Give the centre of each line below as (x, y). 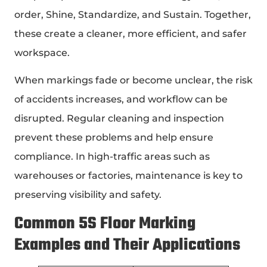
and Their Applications (160, 245)
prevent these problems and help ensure (114, 138)
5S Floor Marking (137, 223)
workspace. (42, 52)
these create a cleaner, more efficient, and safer (131, 33)
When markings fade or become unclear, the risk (133, 80)
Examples (47, 245)
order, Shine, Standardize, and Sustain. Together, (133, 14)
